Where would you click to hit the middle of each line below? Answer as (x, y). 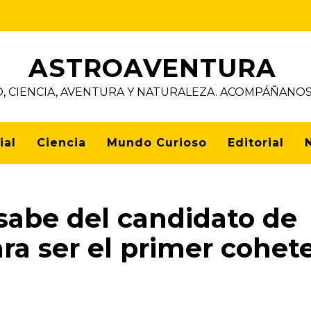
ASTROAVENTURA (152, 68)
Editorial (256, 143)
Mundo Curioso (157, 143)
